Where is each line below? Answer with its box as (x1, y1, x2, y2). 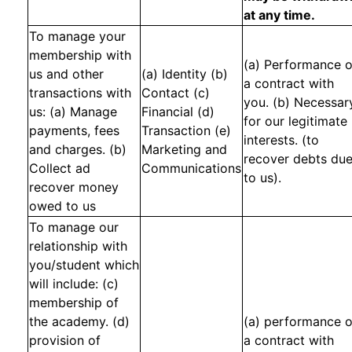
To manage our (29, 219, 119, 235)
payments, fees (29, 123, 119, 138)
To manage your (29, 28, 126, 44)
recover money (29, 179, 119, 195)
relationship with (29, 238, 127, 254)
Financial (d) (141, 104, 214, 119)
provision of (29, 332, 101, 348)
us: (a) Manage (29, 104, 117, 119)
